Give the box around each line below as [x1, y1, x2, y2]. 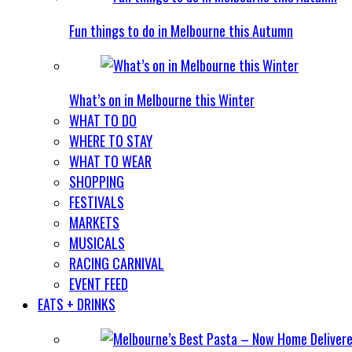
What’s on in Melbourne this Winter [69, 90, 255, 110]
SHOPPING [69, 171, 124, 192]
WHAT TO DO [69, 110, 137, 130]
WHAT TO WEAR [69, 151, 152, 171]
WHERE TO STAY [69, 130, 152, 151]
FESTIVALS [69, 192, 124, 212]
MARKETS [69, 212, 119, 233]
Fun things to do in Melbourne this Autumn [69, 20, 293, 41]
